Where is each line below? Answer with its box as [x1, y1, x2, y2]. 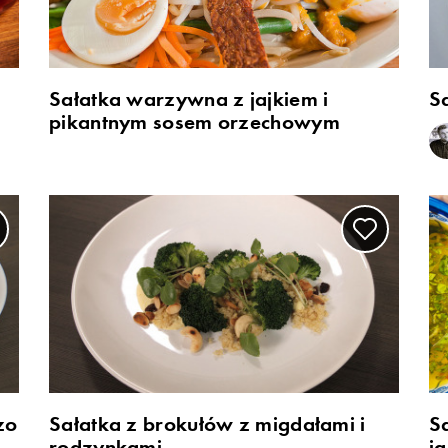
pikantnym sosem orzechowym [49, 109, 340, 134]
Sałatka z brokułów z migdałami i [49, 411, 366, 436]
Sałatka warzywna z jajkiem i [49, 86, 329, 111]
